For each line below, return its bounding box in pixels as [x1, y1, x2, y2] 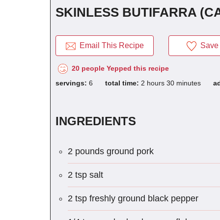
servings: [55, 79, 89, 87]
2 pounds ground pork [68, 146, 154, 157]
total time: [105, 79, 141, 87]
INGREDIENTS [55, 114, 136, 128]
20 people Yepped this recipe [68, 64, 169, 72]
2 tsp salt [68, 170, 103, 180]
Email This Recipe [75, 41, 144, 50]
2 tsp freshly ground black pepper [68, 193, 198, 204]
